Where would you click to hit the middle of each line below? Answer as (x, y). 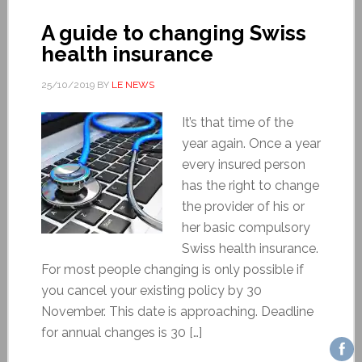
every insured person (243, 164)
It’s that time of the (237, 122)
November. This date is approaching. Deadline (177, 311)
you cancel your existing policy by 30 (151, 290)
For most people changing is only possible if (172, 269)
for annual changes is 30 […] (121, 332)
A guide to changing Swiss (173, 33)
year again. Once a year (251, 143)
